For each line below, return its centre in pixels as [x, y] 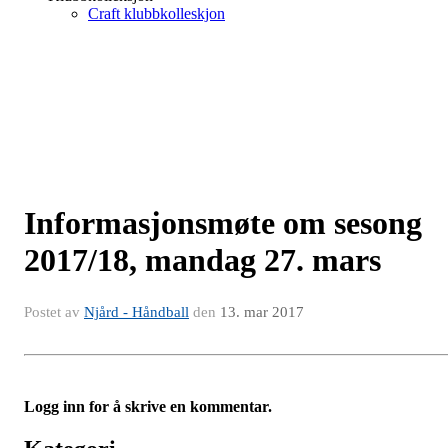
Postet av [54, 312]
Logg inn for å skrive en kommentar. [148, 406]
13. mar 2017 [262, 312]
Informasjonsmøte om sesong [223, 223]
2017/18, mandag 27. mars [202, 260]
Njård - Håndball [136, 312]
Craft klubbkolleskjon [156, 13]
